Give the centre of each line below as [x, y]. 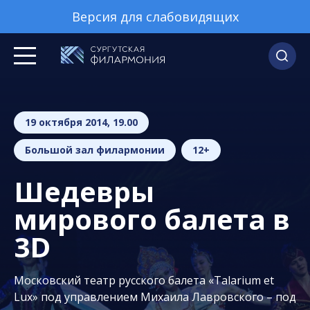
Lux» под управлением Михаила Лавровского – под [155, 297]
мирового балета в [152, 219]
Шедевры [84, 191]
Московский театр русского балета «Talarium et [144, 280]
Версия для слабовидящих [155, 17]
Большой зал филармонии [95, 150]
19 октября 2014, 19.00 [81, 122]
